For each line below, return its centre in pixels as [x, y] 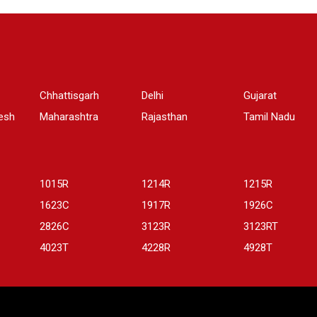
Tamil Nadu [269, 117]
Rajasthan [165, 117]
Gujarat [260, 96]
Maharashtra [69, 117]
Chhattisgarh [69, 96]
